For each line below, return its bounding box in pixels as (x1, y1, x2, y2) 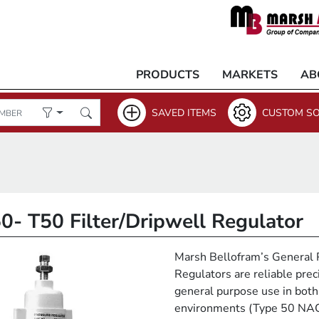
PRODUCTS (136, 67, 199, 83)
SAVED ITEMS (152, 105, 216, 120)
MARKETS (222, 67, 278, 83)
